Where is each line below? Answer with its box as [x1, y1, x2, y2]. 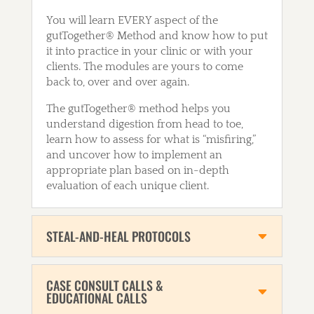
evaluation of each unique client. [46, 179, 212, 193]
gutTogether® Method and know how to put [46, 29, 268, 43]
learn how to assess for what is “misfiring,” [46, 133, 256, 146]
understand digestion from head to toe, [46, 118, 243, 131]
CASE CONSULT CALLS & [46, 276, 163, 295]
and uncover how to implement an [46, 149, 222, 162]
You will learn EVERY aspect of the [46, 14, 218, 27]
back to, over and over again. [46, 76, 189, 89]
